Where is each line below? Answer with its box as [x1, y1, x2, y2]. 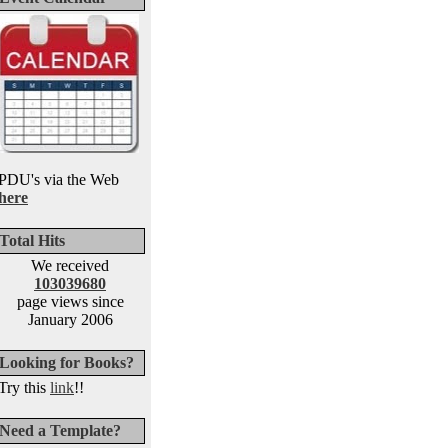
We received [31, 257, 109, 274]
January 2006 [27, 311, 113, 328]
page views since [16, 293, 124, 310]
